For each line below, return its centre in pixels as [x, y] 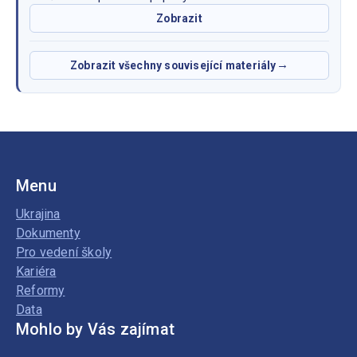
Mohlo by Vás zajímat [95, 329]
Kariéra [36, 271]
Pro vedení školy [64, 252]
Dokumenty [48, 233]
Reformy [41, 290]
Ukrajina [38, 214]
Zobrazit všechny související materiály [173, 65]
